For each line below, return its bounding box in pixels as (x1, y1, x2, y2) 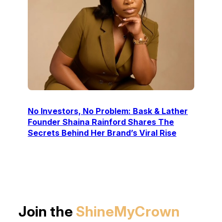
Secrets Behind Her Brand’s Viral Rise (28, 127, 176, 138)
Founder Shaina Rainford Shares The (28, 116, 174, 127)
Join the (18, 203, 76, 221)
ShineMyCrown (75, 203, 180, 221)
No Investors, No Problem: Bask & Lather (28, 106, 188, 116)
